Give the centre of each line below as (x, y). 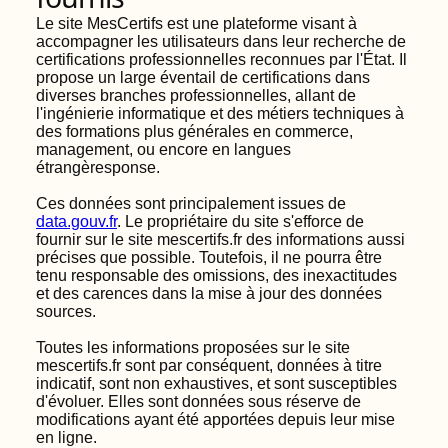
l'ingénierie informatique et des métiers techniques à (220, 113)
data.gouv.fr (76, 221)
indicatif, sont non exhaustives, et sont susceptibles (216, 383)
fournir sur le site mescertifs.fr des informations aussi (220, 239)
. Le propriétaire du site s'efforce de (240, 221)
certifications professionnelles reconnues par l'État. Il (221, 59)
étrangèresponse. (98, 167)
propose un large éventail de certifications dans (203, 77)
